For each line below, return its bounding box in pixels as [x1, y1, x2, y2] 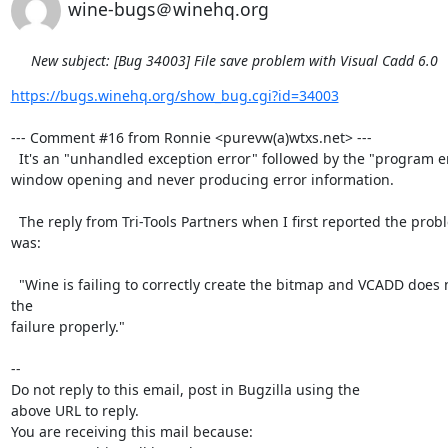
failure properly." [10, 317, 125, 336]
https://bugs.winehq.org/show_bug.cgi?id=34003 [10, 86, 339, 105]
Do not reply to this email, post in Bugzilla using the [10, 380, 360, 399]
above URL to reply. [10, 401, 139, 420]
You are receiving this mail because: [10, 422, 253, 441]
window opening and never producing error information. [10, 170, 398, 189]
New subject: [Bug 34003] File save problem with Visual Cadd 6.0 [30, 51, 438, 70]
